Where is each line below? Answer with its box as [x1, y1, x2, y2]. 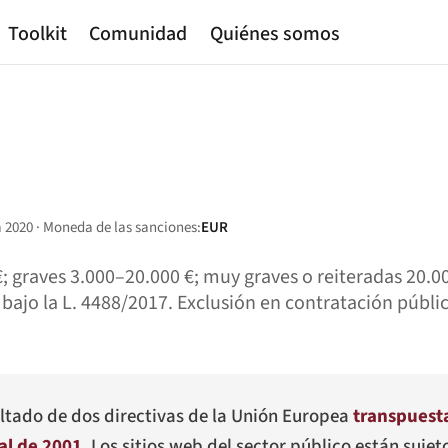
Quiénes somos [209, 20, 340, 49]
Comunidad [89, 20, 188, 49]
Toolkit [7, 20, 67, 49]
